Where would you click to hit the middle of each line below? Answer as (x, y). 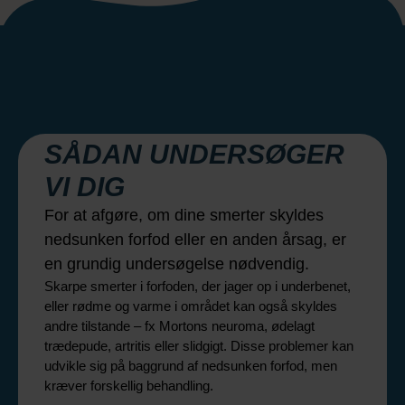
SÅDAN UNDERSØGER (194, 154)
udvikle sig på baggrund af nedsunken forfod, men (191, 365)
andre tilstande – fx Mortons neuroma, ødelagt (179, 325)
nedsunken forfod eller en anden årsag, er (195, 239)
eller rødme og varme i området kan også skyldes (191, 306)
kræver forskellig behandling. (129, 385)
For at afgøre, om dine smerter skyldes (184, 215)
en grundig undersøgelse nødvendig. (177, 264)
